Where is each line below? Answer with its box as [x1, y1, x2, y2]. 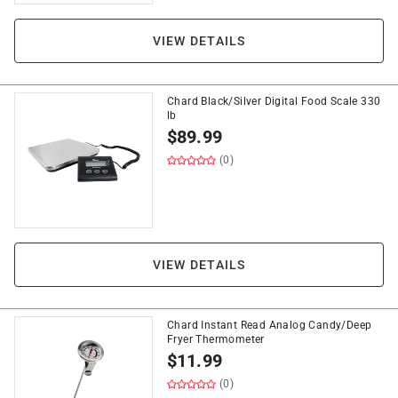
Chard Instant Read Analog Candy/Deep [167, 319, 372, 331]
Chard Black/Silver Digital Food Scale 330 [167, 95, 381, 107]
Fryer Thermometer [167, 333, 265, 346]
